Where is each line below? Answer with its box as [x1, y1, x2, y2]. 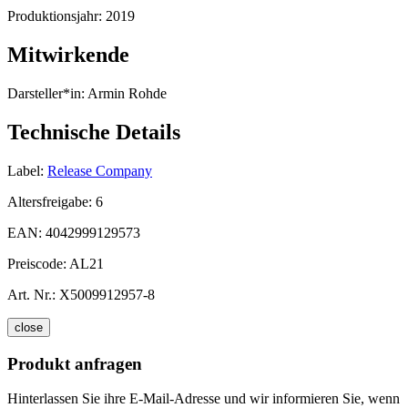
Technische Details [7, 120, 180, 145]
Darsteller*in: [7, 86, 85, 102]
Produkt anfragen [7, 353, 142, 373]
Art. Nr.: [7, 286, 56, 302]
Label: [7, 162, 44, 178]
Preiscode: [7, 255, 69, 271]
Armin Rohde [85, 86, 167, 102]
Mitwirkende [7, 43, 129, 67]
